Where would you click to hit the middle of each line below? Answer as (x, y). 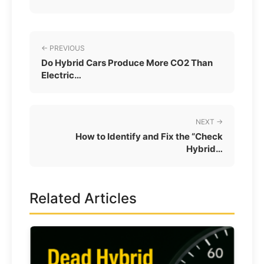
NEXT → (209, 122)
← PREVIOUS (63, 48)
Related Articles (83, 199)
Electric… (61, 75)
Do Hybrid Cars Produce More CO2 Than (127, 63)
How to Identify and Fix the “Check (149, 137)
